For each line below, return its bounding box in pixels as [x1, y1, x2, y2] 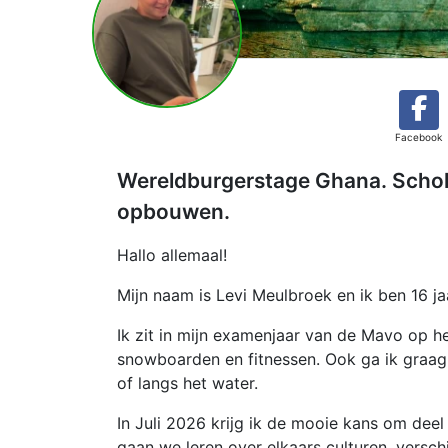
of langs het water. [117, 373, 263, 393]
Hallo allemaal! [117, 245, 227, 265]
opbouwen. [117, 199, 230, 224]
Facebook [395, 131, 442, 143]
